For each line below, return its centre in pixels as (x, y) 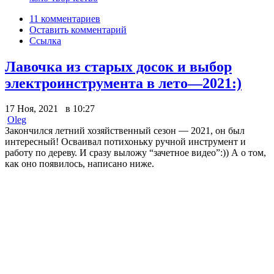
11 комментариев (65, 18)
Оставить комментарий (78, 29)
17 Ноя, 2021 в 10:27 (50, 109)
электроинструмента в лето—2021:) (123, 83)
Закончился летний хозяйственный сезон (92, 131)
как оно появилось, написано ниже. (80, 164)
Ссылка (45, 40)
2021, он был (217, 131)
